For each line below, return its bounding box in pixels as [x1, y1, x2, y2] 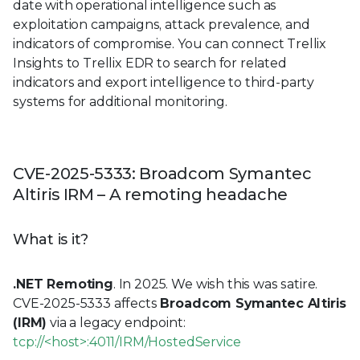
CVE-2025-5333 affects [13, 295, 161, 311]
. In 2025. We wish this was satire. [112, 276, 318, 292]
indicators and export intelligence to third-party [13, 74, 315, 90]
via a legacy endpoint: [47, 314, 186, 330]
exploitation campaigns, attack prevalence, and [13, 16, 310, 32]
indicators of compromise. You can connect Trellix [13, 35, 327, 51]
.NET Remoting [13, 276, 113, 292]
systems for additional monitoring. [13, 93, 227, 109]
